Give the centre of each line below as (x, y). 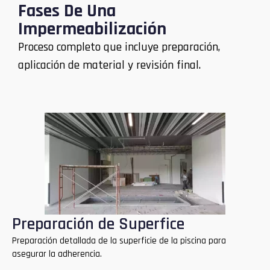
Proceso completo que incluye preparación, (119, 47)
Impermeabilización (92, 29)
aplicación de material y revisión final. (109, 65)
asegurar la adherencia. (57, 254)
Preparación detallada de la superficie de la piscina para (119, 241)
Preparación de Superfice (98, 224)
